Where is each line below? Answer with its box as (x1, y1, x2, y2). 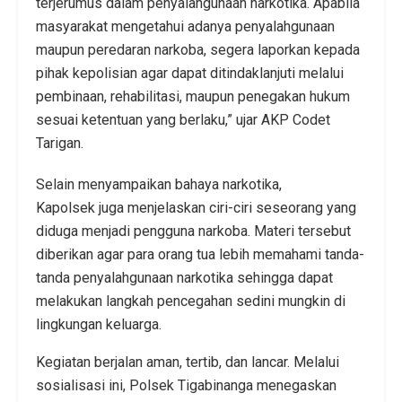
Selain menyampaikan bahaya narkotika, (36, 175, 282, 193)
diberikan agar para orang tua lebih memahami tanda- (36, 245, 364, 263)
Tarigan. (36, 134, 83, 152)
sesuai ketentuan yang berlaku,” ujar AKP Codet (36, 110, 330, 128)
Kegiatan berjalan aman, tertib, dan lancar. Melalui (36, 353, 339, 371)
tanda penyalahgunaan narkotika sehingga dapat (36, 268, 333, 286)
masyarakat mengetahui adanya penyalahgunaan (36, 17, 335, 35)
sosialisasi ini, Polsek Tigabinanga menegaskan (36, 376, 336, 394)
